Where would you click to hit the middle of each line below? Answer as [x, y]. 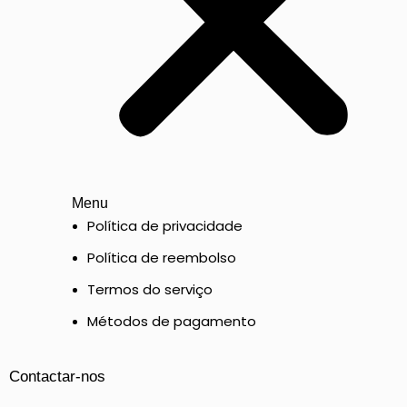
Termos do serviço [150, 290]
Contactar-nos [57, 377]
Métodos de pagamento [172, 322]
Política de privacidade [165, 226]
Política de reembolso [162, 258]
